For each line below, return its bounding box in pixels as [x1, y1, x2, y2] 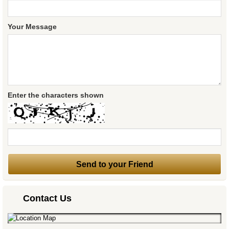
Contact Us [23, 193, 72, 204]
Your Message [8, 22, 57, 31]
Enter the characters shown [8, 91, 104, 100]
